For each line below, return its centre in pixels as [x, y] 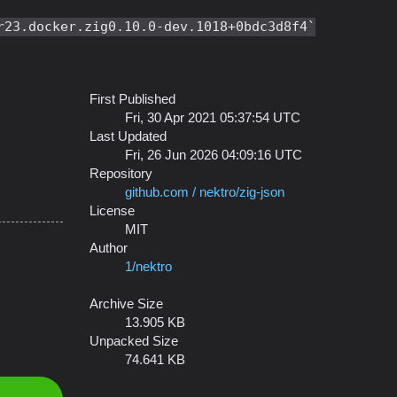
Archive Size [126, 304]
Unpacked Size [134, 341]
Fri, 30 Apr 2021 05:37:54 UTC [213, 117]
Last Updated [128, 136]
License [112, 210]
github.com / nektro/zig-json [205, 192]
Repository [121, 173]
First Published [132, 99]
